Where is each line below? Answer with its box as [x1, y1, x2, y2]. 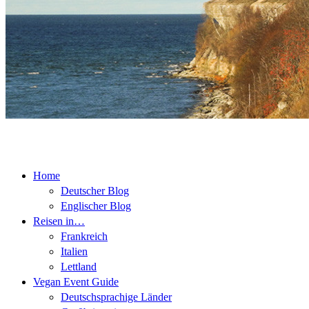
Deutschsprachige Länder [61, 291, 172, 303]
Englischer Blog [61, 200, 131, 212]
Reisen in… [33, 215, 85, 228]
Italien [61, 246, 88, 258]
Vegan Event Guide [33, 276, 119, 288]
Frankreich [61, 230, 108, 243]
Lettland [61, 261, 97, 273]
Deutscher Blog [61, 185, 129, 197]
